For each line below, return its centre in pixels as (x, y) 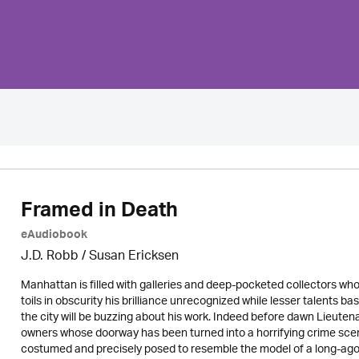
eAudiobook (54, 236)
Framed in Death (99, 213)
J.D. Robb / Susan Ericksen (99, 257)
